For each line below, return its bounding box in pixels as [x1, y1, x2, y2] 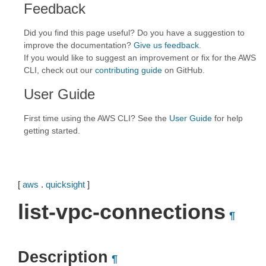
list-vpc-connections [18, 199, 226, 224]
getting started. [24, 126, 80, 135]
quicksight [46, 179, 85, 189]
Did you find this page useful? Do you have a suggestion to [24, 28, 245, 37]
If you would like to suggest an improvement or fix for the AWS [24, 53, 256, 62]
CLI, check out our [24, 65, 95, 75]
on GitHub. [162, 65, 205, 75]
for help [212, 113, 243, 123]
